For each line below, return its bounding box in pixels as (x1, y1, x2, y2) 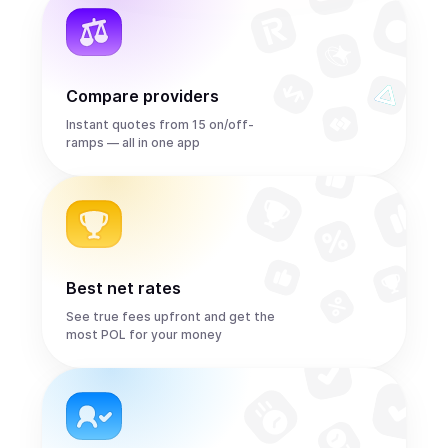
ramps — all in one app (66, 135, 200, 150)
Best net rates (66, 278, 181, 298)
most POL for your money (66, 327, 222, 342)
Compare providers (66, 86, 219, 106)
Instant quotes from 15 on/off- (66, 117, 254, 132)
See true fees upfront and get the (66, 309, 275, 324)
